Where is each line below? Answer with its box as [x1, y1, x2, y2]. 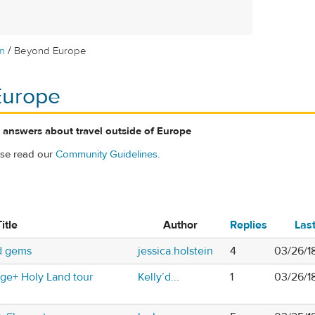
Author [163, 218, 198, 233]
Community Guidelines [56, 148, 157, 162]
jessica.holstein [138, 244, 213, 259]
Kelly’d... [138, 270, 179, 285]
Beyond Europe [14, 44, 87, 58]
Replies [230, 218, 267, 233]
